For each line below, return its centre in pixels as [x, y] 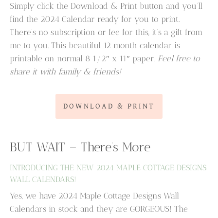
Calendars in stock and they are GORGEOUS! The [99, 209]
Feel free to [179, 59]
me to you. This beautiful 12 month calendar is [95, 45]
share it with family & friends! [66, 72]
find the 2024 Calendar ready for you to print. [95, 19]
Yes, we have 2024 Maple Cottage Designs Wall [95, 196]
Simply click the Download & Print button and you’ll [106, 6]
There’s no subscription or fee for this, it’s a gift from [106, 32]
